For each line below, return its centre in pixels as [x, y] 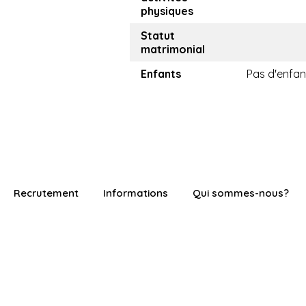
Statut [158, 36]
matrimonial [173, 50]
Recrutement [46, 193]
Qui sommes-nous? [241, 193]
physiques [167, 11]
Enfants [161, 74]
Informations [136, 193]
